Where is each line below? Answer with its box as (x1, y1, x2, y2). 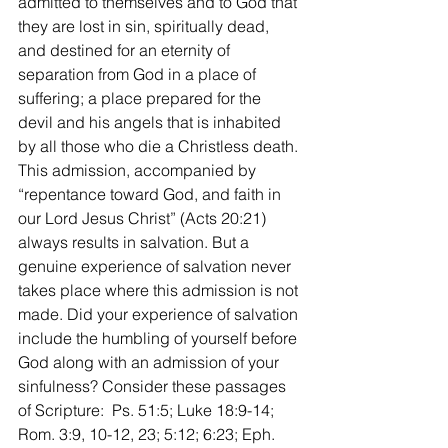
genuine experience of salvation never (18, 255, 295, 276)
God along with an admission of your (18, 351, 283, 372)
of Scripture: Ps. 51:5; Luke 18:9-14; (18, 399, 278, 420)
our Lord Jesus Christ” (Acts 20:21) (18, 207, 270, 228)
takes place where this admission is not (18, 279, 302, 300)
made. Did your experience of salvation (18, 303, 302, 324)
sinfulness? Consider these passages (18, 375, 290, 396)
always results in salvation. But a (18, 231, 253, 252)
